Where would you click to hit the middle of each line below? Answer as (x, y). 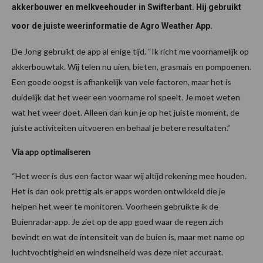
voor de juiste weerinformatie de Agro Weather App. (112, 26)
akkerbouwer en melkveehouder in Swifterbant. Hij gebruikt (127, 7)
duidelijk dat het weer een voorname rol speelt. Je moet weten (126, 97)
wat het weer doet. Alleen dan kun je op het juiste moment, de (126, 112)
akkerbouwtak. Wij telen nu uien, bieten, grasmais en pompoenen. (131, 66)
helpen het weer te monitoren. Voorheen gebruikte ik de (115, 206)
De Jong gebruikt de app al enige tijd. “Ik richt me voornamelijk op (130, 51)
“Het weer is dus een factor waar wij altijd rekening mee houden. (129, 176)
